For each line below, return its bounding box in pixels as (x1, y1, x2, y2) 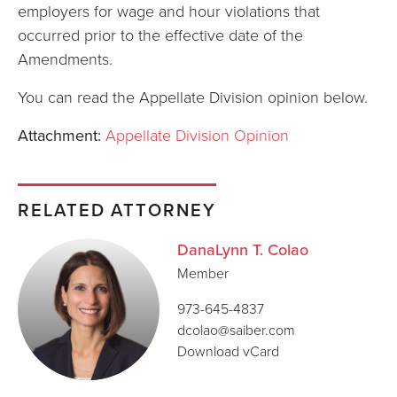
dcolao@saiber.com (177, 320, 295, 339)
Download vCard (177, 341, 279, 361)
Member (177, 263, 229, 283)
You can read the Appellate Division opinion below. (18, 86, 368, 107)
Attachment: (18, 124, 101, 147)
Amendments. (18, 48, 113, 69)
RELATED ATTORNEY (18, 197, 216, 222)
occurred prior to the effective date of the (18, 24, 303, 45)
